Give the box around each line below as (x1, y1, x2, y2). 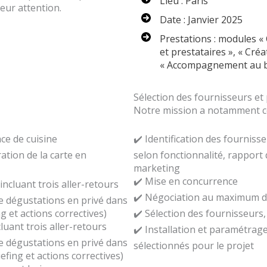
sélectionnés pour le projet (133, 238, 254, 252)
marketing (133, 161, 180, 175)
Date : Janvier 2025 (159, 13, 243, 27)
